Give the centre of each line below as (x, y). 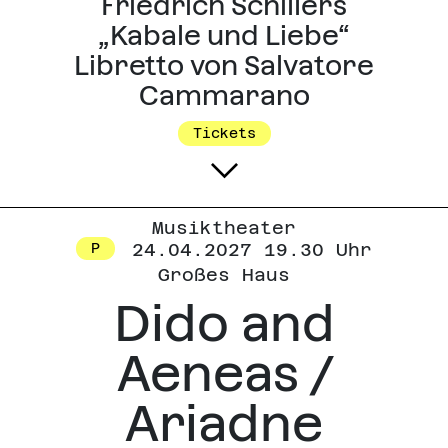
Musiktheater (224, 228)
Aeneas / (224, 374)
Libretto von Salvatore (224, 66)
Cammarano (224, 96)
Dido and (224, 324)
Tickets (224, 133)
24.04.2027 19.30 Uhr (246, 250)
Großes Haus (224, 275)
